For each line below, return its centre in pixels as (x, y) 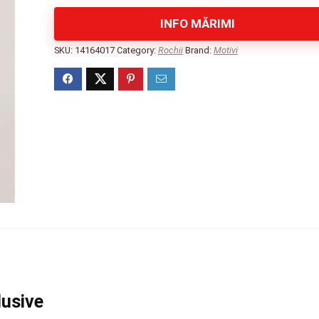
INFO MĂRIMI (197, 23)
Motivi (225, 50)
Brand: (199, 50)
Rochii (170, 50)
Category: (137, 50)
